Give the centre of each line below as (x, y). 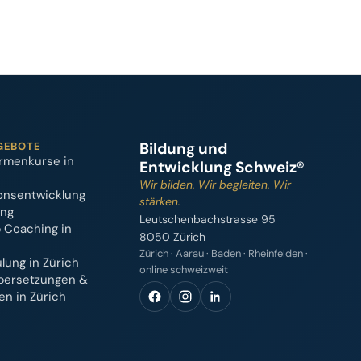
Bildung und (183, 149)
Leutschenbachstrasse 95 (207, 219)
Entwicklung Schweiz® (222, 167)
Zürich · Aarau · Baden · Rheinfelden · (223, 253)
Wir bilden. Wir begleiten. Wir (215, 185)
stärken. (160, 201)
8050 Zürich (172, 237)
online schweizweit (183, 270)
